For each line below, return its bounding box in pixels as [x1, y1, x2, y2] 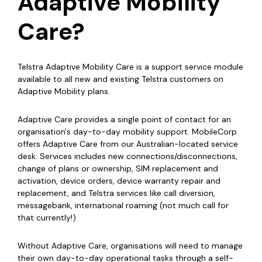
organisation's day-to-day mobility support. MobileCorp [18, 126, 237, 137]
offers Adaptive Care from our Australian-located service [18, 138, 238, 149]
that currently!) [18, 212, 76, 223]
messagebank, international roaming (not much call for [18, 199, 229, 211]
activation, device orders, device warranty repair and [18, 175, 220, 186]
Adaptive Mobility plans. [18, 85, 110, 96]
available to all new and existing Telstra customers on [18, 73, 223, 84]
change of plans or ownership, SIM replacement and [18, 163, 218, 174]
